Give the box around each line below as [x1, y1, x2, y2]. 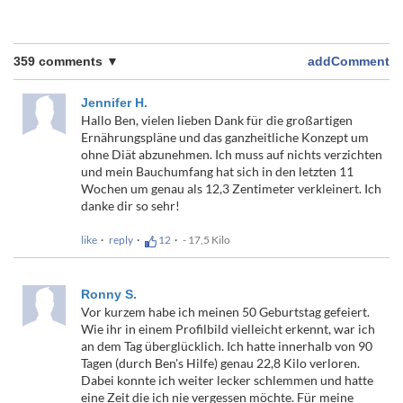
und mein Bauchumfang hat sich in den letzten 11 [81, 164, 354, 180]
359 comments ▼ [13, 54, 119, 69]
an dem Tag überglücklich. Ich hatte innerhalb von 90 [81, 337, 372, 354]
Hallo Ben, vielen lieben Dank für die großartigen [81, 112, 353, 129]
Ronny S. [81, 286, 137, 301]
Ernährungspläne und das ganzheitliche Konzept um [81, 130, 369, 146]
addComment [308, 54, 390, 69]
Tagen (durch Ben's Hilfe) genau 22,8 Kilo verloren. [81, 354, 360, 371]
